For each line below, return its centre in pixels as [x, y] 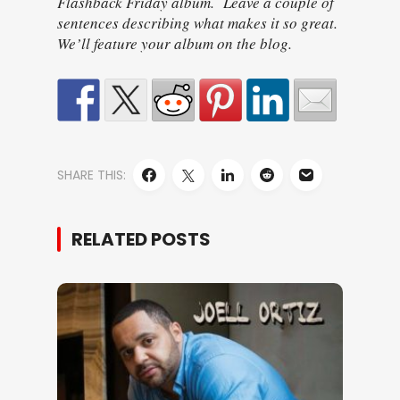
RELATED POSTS [141, 239]
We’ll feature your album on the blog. [175, 43]
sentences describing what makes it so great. [197, 23]
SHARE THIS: [92, 175]
